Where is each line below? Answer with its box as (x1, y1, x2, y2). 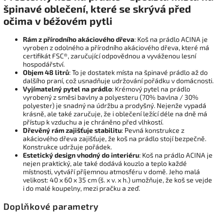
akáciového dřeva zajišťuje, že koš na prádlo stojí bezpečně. (23, 134, 206, 143)
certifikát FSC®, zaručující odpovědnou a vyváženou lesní (23, 52, 196, 60)
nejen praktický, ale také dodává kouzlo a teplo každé (23, 159, 187, 168)
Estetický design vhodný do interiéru (23, 151, 139, 160)
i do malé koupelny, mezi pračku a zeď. (23, 184, 140, 193)
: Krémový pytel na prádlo (112, 85, 190, 93)
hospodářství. (23, 60, 65, 69)
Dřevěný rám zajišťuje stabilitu (23, 126, 122, 135)
